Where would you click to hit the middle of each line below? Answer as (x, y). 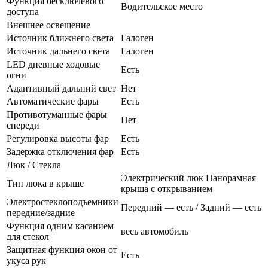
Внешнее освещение (48, 25)
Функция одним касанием (60, 226)
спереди (23, 125)
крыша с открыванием (167, 188)
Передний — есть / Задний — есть (191, 207)
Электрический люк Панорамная (188, 178)
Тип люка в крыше (45, 183)
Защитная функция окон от (62, 249)
